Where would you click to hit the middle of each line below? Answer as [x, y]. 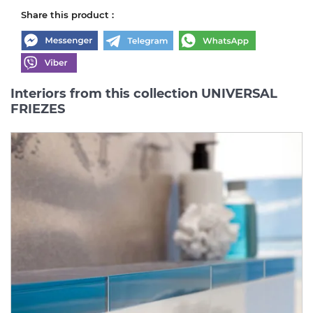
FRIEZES [38, 109]
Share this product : [67, 14]
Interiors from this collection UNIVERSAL [144, 93]
